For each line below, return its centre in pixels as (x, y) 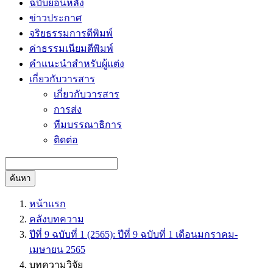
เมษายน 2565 (57, 250)
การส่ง (68, 109)
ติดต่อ (66, 140)
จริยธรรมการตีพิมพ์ (71, 33)
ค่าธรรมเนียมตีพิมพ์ (71, 48)
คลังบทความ (57, 219)
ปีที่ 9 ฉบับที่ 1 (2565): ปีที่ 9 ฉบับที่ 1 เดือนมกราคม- (133, 234)
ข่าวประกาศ (55, 18)
